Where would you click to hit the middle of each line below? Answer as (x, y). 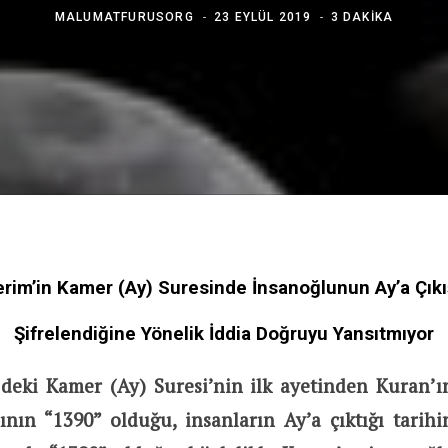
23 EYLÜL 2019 (262, 16)
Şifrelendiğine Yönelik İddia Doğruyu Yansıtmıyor (224, 333)
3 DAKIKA (362, 16)
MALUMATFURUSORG (124, 16)
